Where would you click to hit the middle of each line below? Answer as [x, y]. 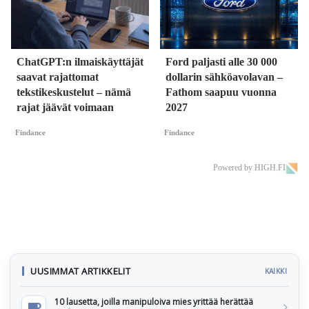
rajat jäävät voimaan [65, 108]
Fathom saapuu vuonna [221, 92]
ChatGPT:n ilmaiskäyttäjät [80, 62]
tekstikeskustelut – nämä [74, 92]
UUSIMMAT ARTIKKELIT [81, 271]
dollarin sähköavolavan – [224, 77]
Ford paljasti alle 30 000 [221, 62]
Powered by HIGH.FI [249, 168]
